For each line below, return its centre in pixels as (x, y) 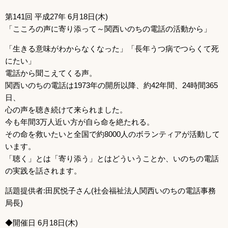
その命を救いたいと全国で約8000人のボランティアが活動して (112, 134)
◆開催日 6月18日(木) (41, 222)
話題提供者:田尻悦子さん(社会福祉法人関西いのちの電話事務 (110, 190)
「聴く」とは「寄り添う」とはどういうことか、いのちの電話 (112, 158)
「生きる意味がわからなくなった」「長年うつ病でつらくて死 (112, 48)
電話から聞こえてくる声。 (51, 73)
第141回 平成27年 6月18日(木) (56, 16)
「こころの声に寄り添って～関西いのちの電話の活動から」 (108, 28)
